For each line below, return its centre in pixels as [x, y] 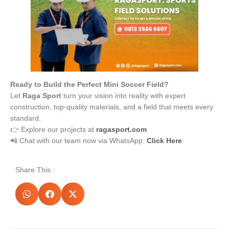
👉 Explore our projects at [53, 130]
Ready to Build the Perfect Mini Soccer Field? [89, 85]
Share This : [35, 169]
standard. [26, 118]
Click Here [164, 141]
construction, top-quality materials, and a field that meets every [112, 107]
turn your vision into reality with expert [123, 96]
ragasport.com [121, 130]
